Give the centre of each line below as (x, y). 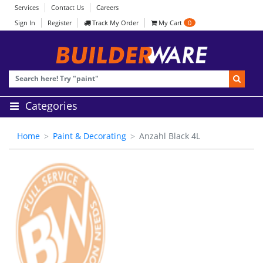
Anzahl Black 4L (170, 136)
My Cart (170, 23)
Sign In (25, 23)
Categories (51, 105)
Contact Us (68, 7)
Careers (107, 7)
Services (27, 7)
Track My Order (114, 23)
